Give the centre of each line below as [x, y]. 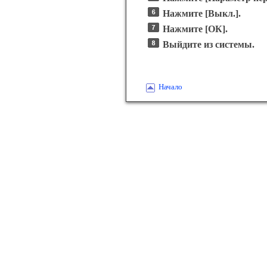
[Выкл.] [222, 13]
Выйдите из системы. [209, 44]
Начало [170, 87]
